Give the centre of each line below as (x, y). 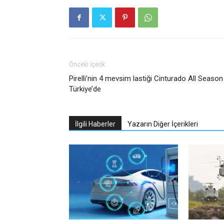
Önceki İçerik (87, 64)
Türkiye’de (85, 89)
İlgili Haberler (95, 124)
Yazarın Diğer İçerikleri (163, 124)
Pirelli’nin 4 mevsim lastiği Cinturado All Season (146, 78)
